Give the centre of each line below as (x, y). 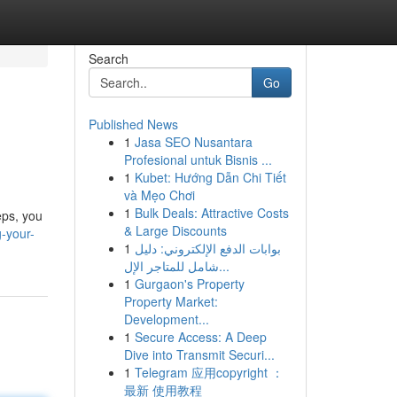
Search (108, 58)
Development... (166, 319)
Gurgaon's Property (189, 284)
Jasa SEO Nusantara (193, 142)
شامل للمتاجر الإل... (224, 266)
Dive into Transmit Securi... (199, 354)
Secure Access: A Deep (200, 337)
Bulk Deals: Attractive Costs (211, 213)
